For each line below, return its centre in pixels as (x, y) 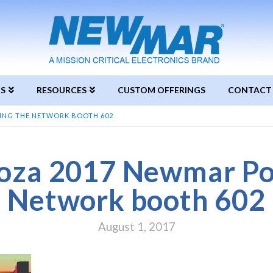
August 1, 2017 (136, 227)
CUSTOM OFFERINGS (161, 90)
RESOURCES (61, 90)
